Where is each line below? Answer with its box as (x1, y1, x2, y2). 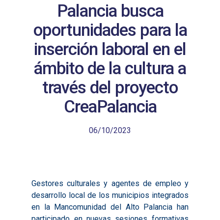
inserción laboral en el (34, 39, 186, 59)
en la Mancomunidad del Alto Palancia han (31, 202, 189, 212)
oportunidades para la (33, 20, 187, 40)
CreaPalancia (63, 96, 157, 117)
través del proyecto (42, 77, 178, 98)
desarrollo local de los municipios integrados (31, 191, 189, 200)
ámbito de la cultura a (34, 58, 186, 79)
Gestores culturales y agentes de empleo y (31, 179, 189, 188)
